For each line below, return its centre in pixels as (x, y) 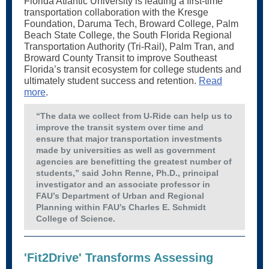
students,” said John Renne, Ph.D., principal (127, 173)
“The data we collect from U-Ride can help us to (134, 116)
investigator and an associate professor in (123, 184)
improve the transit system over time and (120, 127)
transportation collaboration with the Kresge (116, 12)
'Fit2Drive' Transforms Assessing (119, 258)
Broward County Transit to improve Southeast (120, 58)
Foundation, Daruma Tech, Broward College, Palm (131, 24)
